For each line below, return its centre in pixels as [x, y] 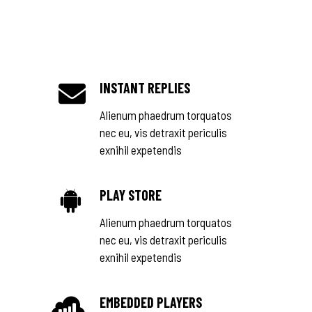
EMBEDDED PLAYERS [151, 302]
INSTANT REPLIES [145, 88]
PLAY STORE [131, 195]
